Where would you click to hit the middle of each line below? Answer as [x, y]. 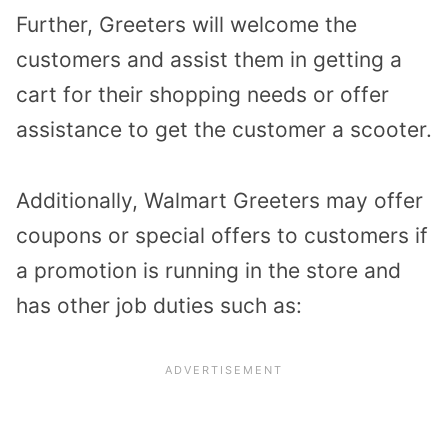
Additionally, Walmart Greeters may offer [219, 200]
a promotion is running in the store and [208, 270]
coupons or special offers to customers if [222, 235]
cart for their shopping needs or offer [202, 94]
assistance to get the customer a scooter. [224, 129]
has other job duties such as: [159, 305]
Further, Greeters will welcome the [186, 24]
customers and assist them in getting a [209, 59]
